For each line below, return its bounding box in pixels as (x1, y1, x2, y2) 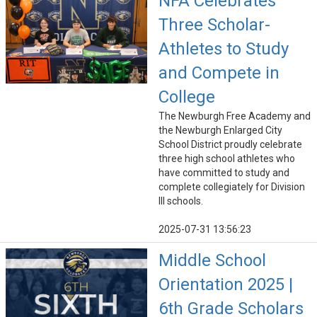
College (158, 87, 215, 108)
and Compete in (158, 63, 279, 83)
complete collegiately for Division (158, 181, 305, 193)
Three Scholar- (158, 15, 270, 35)
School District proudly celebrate (158, 139, 302, 151)
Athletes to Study (158, 39, 289, 59)
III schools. (158, 195, 203, 207)
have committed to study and (158, 167, 289, 179)
